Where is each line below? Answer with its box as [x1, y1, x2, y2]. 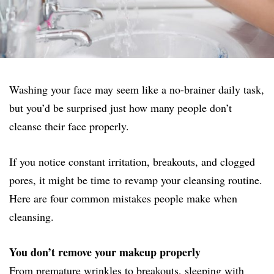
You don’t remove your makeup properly [9, 243, 201, 260]
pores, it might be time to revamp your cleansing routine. [9, 172, 262, 187]
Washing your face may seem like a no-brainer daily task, [9, 81, 264, 97]
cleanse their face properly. [9, 118, 129, 133]
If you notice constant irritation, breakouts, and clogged [9, 154, 255, 169]
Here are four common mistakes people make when [9, 190, 237, 206]
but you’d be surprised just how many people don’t [9, 100, 232, 115]
